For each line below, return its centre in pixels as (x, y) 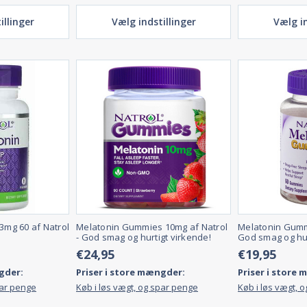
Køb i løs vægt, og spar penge (137, 287)
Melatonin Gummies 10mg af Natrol (152, 227)
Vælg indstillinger (153, 22)
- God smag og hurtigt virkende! (144, 237)
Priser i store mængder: (131, 272)
